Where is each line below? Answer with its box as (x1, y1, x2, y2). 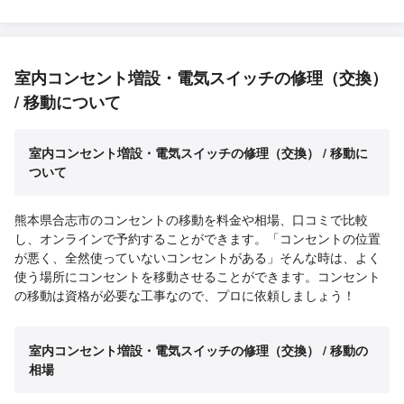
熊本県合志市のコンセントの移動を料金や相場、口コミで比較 (14, 209, 368, 228)
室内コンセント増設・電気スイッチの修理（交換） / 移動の (29, 340, 368, 359)
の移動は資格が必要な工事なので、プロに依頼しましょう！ (14, 285, 355, 304)
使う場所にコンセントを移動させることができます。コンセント (14, 266, 381, 285)
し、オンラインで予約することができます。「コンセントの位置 (14, 228, 381, 247)
